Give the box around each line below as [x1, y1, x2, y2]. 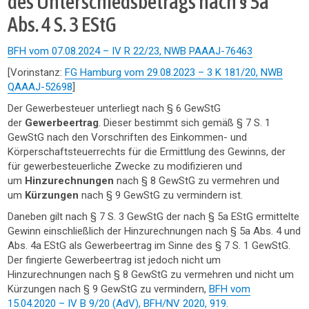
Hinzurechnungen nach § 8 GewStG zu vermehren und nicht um [8, 268, 295, 281]
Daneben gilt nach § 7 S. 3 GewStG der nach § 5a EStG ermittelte [8, 210, 300, 223]
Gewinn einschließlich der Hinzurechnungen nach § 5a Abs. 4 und [8, 225, 301, 237]
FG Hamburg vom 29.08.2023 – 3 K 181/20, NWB [65, 66, 283, 79]
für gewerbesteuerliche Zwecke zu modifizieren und [8, 160, 243, 172]
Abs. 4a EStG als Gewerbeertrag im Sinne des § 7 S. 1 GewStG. [8, 239, 291, 252]
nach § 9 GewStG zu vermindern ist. [81, 189, 243, 201]
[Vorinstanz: [8, 66, 66, 79]
